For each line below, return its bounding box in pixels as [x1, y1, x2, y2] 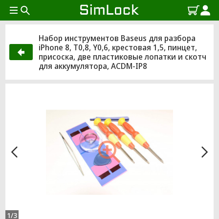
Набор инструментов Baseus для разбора [39, 32, 196, 44]
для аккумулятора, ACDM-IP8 [39, 60, 147, 71]
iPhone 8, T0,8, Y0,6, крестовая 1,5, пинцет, [39, 42, 197, 53]
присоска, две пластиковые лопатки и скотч [39, 51, 206, 62]
